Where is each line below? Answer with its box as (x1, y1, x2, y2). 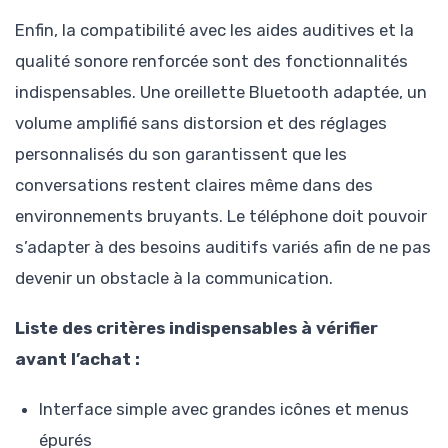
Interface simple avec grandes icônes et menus (39, 399, 409, 420)
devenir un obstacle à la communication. (15, 267, 333, 288)
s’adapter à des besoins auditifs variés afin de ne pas (15, 236, 431, 257)
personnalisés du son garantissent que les (15, 143, 347, 164)
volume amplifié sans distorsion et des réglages (15, 112, 387, 133)
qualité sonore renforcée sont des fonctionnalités (15, 50, 408, 71)
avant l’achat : (15, 349, 140, 370)
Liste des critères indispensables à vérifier (15, 318, 378, 339)
